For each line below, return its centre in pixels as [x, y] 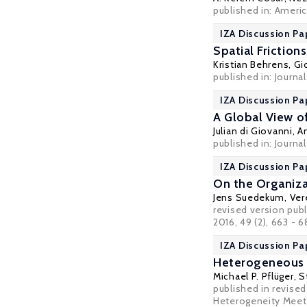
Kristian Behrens [251, 64]
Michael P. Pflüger [254, 276]
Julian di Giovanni [253, 131]
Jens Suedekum [249, 197]
